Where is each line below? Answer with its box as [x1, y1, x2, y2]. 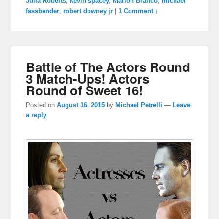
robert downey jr [63, 7, 113, 15]
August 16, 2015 [57, 101, 105, 109]
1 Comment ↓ [118, 7, 159, 15]
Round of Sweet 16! [26, 81, 144, 99]
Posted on [26, 101, 57, 109]
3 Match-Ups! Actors [26, 69, 150, 88]
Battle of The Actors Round [26, 57, 191, 76]
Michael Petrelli [115, 101, 163, 109]
